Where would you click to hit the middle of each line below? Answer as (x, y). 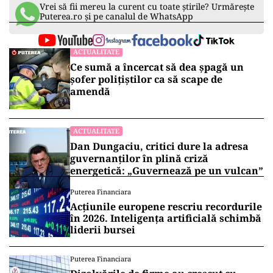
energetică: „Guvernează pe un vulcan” (167, 171)
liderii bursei (103, 230)
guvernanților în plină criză (139, 158)
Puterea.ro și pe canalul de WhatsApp (116, 16)
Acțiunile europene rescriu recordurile (166, 207)
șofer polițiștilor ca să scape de (146, 79)
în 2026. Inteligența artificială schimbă (166, 218)
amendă (90, 91)
